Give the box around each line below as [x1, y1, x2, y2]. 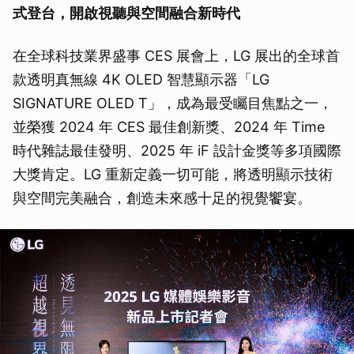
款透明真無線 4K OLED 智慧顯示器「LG [13, 70, 269, 88]
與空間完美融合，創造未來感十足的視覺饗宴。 [13, 189, 311, 206]
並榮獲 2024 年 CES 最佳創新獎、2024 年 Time [13, 118, 325, 135]
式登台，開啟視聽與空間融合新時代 [13, 4, 240, 21]
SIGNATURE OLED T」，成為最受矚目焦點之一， [13, 94, 333, 111]
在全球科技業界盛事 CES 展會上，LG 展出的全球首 [13, 47, 340, 64]
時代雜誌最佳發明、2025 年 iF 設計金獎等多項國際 [13, 141, 341, 159]
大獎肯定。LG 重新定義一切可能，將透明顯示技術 [13, 165, 333, 183]
